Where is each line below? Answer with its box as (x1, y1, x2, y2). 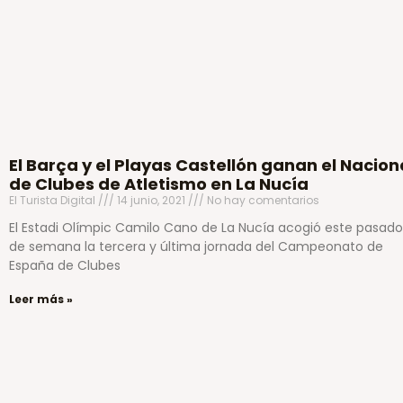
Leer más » (9, 291, 73, 307)
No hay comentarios (204, 192, 319, 208)
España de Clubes (9, 255, 121, 274)
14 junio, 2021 (114, 192, 188, 208)
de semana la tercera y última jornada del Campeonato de (9, 237, 383, 255)
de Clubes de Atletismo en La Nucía (9, 172, 309, 195)
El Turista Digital (9, 192, 98, 208)
